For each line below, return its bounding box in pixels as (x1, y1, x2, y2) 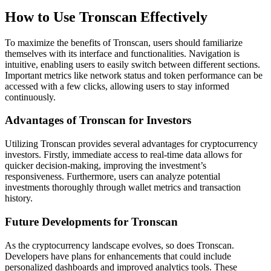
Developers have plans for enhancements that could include (5, 250, 231, 261)
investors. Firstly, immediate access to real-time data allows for (5, 149, 242, 160)
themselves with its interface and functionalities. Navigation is (5, 48, 240, 59)
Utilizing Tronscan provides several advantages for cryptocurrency (5, 139, 258, 149)
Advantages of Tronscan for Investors (5, 114, 191, 127)
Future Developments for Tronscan (5, 215, 178, 228)
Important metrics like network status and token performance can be (5, 70, 263, 80)
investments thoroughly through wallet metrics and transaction (5, 182, 241, 193)
